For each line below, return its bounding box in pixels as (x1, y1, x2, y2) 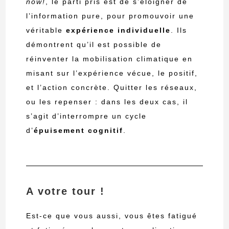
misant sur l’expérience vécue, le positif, (26, 69, 198, 78)
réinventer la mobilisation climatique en (26, 55, 193, 63)
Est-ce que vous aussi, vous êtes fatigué (26, 212, 198, 220)
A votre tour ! (26, 186, 105, 197)
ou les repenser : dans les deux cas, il (26, 98, 189, 106)
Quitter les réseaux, (110, 83, 198, 92)
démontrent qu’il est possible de (26, 40, 162, 49)
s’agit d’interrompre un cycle (26, 112, 147, 121)
